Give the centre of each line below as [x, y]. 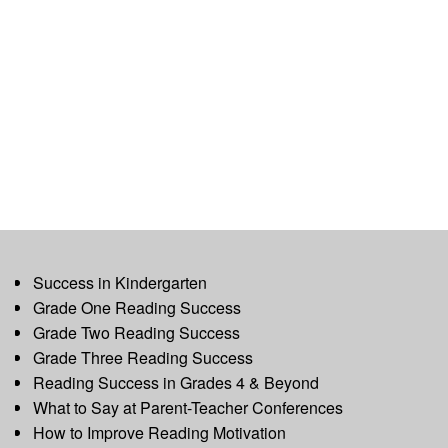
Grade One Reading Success [136, 307]
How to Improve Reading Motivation [159, 432]
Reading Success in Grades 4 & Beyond [175, 382]
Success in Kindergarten [119, 282]
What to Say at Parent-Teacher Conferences [187, 407]
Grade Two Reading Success [136, 332]
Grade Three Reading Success [142, 357]
